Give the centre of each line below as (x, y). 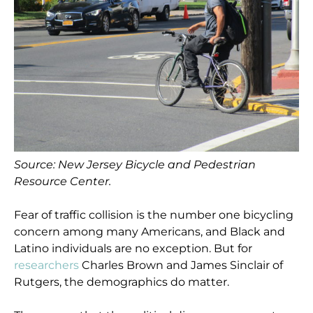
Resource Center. (63, 181)
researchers (47, 265)
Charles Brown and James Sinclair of (181, 265)
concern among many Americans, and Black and (150, 231)
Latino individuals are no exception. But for (133, 248)
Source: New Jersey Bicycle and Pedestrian (135, 164)
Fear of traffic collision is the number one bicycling (154, 214)
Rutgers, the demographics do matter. (122, 282)
